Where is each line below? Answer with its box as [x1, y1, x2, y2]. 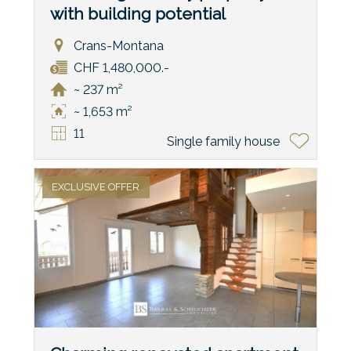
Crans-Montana [73, 38, 164, 53]
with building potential [49, 3, 226, 24]
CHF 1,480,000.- [73, 60, 169, 75]
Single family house [167, 133, 280, 149]
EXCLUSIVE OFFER [52, 181, 140, 194]
